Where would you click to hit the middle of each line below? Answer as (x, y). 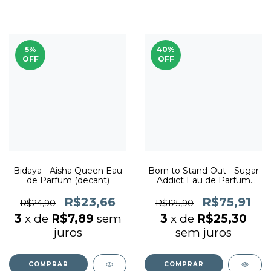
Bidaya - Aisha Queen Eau (68, 171)
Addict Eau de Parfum (203, 180)
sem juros (203, 233)
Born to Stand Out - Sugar (203, 171)
